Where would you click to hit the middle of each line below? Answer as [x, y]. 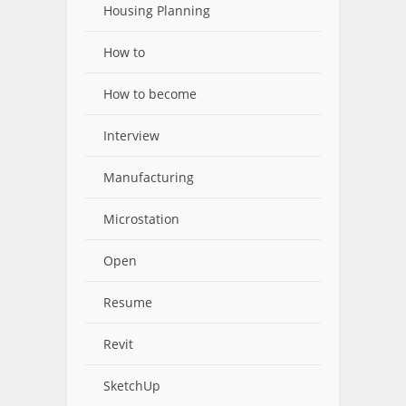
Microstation [141, 219]
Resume [128, 302]
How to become [150, 94]
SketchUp [132, 386]
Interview [131, 135]
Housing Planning [157, 10]
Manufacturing [149, 177]
